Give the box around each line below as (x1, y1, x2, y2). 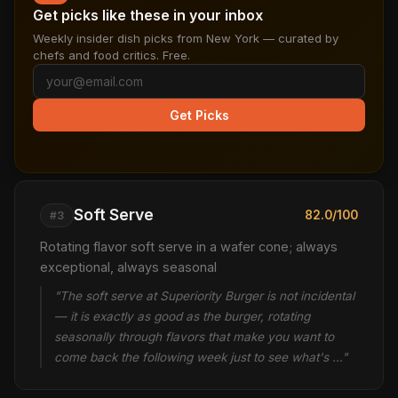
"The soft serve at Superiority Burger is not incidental (54, 289, 354, 303)
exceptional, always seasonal (40, 259, 217, 275)
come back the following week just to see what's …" (54, 350, 347, 364)
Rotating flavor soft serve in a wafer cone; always (40, 239, 338, 254)
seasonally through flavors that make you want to (54, 330, 334, 344)
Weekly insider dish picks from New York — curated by (33, 31, 338, 45)
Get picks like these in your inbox (33, 6, 263, 24)
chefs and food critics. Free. (33, 48, 190, 62)
